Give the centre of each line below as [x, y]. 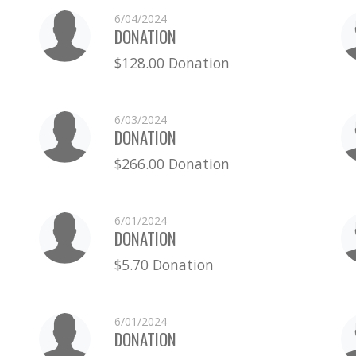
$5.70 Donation [164, 264]
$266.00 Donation [172, 163]
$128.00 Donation [172, 62]
